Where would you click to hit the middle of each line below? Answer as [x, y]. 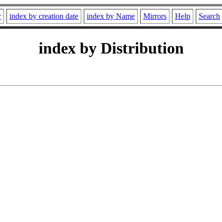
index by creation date [44, 16]
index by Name [111, 16]
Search [209, 16]
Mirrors [155, 16]
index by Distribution [111, 48]
